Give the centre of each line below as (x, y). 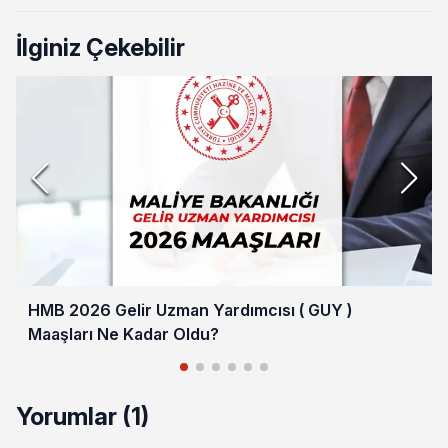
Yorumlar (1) (82, 416)
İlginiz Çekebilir (100, 47)
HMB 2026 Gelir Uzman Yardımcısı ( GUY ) (190, 309)
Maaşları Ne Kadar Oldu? (123, 333)
